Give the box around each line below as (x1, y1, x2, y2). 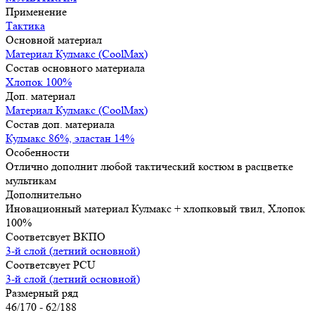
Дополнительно (6, 187, 82, 201)
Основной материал (6, 32, 102, 46)
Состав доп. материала (6, 117, 115, 131)
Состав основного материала (6, 60, 145, 75)
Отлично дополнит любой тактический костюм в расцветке (6, 159, 293, 173)
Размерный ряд (6, 285, 78, 300)
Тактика (6, 18, 45, 32)
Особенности (6, 145, 70, 159)
